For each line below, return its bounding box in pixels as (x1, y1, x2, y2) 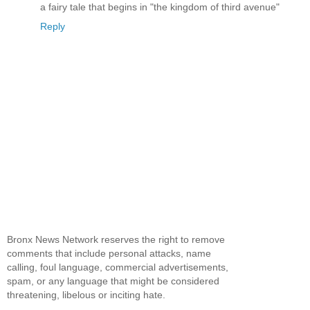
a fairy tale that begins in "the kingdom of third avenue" (40, 1, 280, 13)
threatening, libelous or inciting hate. (7, 289, 165, 301)
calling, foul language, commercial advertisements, (7, 262, 228, 273)
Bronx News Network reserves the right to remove (7, 234, 225, 246)
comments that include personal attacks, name (7, 248, 211, 259)
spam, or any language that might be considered (7, 275, 219, 287)
